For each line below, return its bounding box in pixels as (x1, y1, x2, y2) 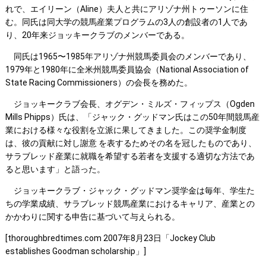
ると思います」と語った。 (5, 164, 105, 175)
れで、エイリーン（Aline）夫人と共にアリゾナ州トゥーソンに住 (5, 4, 248, 14)
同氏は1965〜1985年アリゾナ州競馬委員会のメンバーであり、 (5, 52, 251, 62)
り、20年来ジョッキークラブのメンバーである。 (5, 30, 189, 40)
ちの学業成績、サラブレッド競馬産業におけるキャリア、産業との (5, 199, 255, 209)
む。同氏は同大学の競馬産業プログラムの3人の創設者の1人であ (5, 17, 248, 27)
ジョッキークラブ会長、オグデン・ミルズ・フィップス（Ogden (5, 99, 255, 109)
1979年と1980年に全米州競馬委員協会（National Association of (5, 65, 249, 75)
